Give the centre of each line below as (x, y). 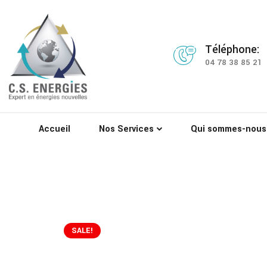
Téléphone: (232, 49)
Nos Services (127, 129)
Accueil (55, 129)
